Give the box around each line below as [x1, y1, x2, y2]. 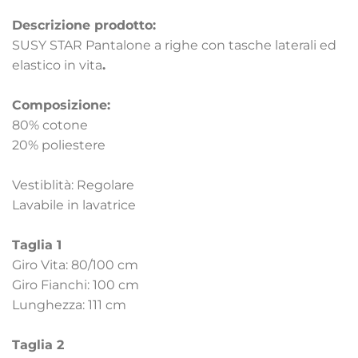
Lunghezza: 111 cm [12, 297, 126, 313]
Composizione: [12, 97, 110, 113]
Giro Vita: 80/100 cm [12, 257, 138, 273]
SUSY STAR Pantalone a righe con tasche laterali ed [12, 38, 336, 54]
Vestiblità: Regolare [12, 177, 134, 193]
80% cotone [12, 117, 88, 133]
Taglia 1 [12, 237, 62, 253]
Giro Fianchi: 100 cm [12, 277, 139, 293]
